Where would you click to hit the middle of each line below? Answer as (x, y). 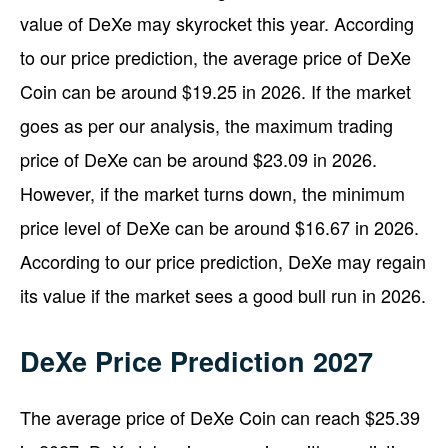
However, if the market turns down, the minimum (212, 192)
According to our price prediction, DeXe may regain (223, 260)
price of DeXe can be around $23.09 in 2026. (198, 158)
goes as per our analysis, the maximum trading (206, 124)
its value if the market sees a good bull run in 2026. (223, 294)
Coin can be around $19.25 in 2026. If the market (215, 90)
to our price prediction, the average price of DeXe (215, 56)
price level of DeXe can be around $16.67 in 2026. (219, 226)
